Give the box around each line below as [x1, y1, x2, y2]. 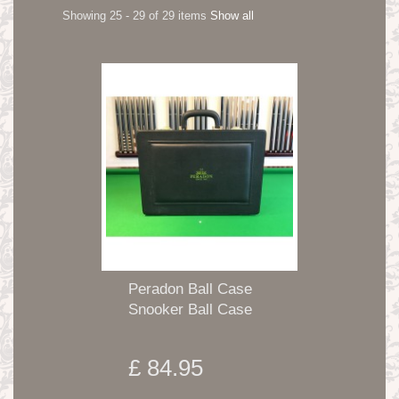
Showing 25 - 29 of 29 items [62, 8, 207, 22]
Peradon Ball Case [128, 281, 252, 298]
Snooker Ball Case [128, 301, 252, 319]
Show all [210, 8, 254, 22]
